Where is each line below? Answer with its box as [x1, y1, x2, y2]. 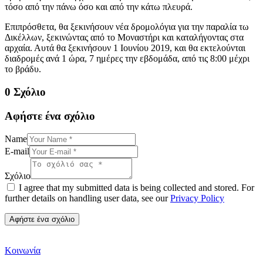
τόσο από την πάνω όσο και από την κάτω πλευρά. [5, 2, 193, 12]
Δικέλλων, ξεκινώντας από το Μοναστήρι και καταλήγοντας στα [5, 32, 244, 43]
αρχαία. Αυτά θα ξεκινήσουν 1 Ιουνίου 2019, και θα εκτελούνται [5, 43, 245, 53]
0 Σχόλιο [5, 86, 46, 99]
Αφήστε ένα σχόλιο [5, 109, 95, 122]
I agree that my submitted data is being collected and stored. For [19, 183, 254, 193]
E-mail [5, 146, 29, 157]
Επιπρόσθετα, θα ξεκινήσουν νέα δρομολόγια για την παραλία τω [5, 22, 249, 32]
